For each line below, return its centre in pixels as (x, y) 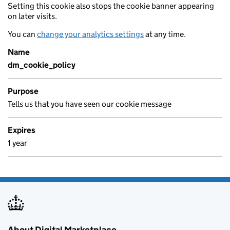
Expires (22, 130)
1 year (17, 143)
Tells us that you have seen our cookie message (90, 104)
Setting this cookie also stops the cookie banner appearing (111, 6)
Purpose (23, 91)
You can (22, 34)
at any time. (165, 34)
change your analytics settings (90, 34)
